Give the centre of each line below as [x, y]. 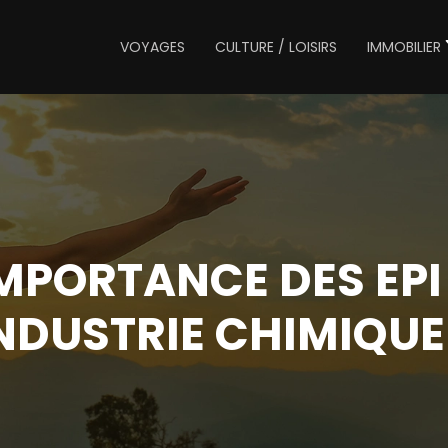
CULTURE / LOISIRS [276, 47]
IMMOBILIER [404, 47]
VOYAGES [152, 47]
